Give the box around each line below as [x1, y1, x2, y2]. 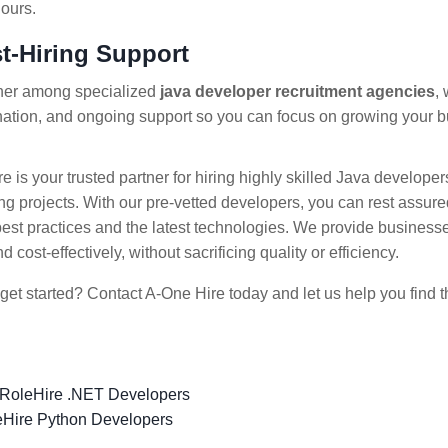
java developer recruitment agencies [160, 83, 435, 100]
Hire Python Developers [3, 411, 173, 428]
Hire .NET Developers [33, 386, 190, 403]
